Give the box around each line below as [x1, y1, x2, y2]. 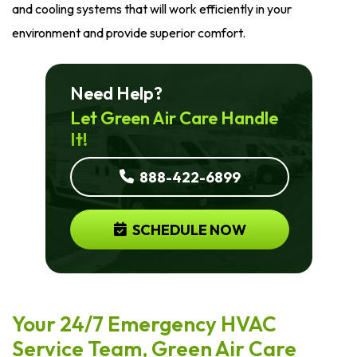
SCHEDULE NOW [129, 220, 245, 239]
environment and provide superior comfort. [12, 24, 245, 41]
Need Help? [69, 81, 163, 104]
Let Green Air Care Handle [69, 106, 278, 129]
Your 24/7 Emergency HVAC [12, 310, 277, 337]
